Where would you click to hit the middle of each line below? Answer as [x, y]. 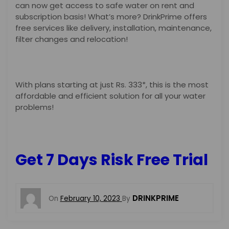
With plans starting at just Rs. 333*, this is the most [112, 85]
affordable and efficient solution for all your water [110, 96]
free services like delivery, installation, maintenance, [113, 28]
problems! [36, 107]
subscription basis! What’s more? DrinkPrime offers [111, 17]
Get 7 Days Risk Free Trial [112, 160]
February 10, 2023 [90, 198]
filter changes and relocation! [73, 39]
